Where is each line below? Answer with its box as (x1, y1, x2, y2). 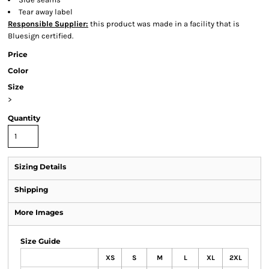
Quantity (8, 113, 40, 122)
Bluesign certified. (8, 31, 73, 40)
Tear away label (19, 7, 73, 16)
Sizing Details (14, 162, 66, 171)
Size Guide (20, 237, 61, 246)
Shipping (14, 185, 48, 194)
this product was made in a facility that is (88, 19, 240, 28)
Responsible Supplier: (8, 19, 88, 28)
